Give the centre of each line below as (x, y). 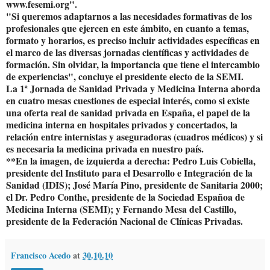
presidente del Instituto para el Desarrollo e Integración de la (129, 172)
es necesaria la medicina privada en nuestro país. (105, 148)
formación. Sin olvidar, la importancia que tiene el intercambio (133, 64)
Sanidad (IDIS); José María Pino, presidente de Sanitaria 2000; (134, 184)
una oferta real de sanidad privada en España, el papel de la (128, 112)
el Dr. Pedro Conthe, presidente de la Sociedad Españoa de (125, 196)
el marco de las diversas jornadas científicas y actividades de (127, 52)
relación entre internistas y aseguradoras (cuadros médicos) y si (134, 136)
